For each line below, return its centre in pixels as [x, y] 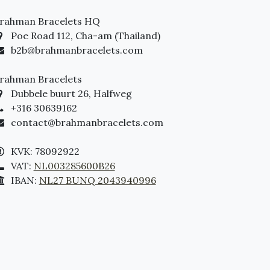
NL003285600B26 [74, 166]
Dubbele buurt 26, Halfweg [71, 93]
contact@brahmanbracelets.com [87, 122]
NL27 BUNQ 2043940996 [97, 180]
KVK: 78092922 [45, 151]
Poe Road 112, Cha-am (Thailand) [85, 36]
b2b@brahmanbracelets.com [77, 50]
